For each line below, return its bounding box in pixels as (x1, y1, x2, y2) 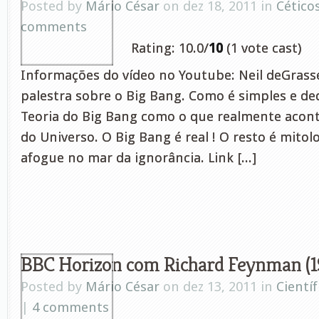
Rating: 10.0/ (131, 40, 209, 56)
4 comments (32, 299, 109, 315)
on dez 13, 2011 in (159, 278, 276, 295)
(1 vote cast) (223, 40, 301, 56)
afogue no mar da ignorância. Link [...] (21, 150, 256, 166)
